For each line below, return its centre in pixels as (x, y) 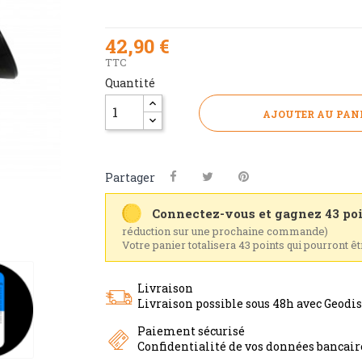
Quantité (130, 82)
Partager (130, 177)
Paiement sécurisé (191, 330)
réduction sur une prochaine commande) (225, 231)
